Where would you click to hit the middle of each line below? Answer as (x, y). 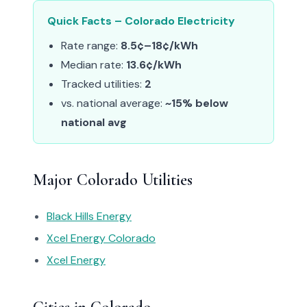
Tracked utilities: (103, 84)
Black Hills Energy (89, 216)
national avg (94, 122)
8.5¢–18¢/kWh (159, 46)
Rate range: (91, 46)
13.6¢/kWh (154, 65)
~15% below (197, 103)
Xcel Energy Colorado (101, 238)
